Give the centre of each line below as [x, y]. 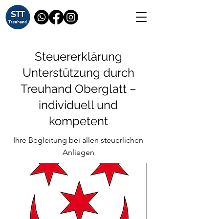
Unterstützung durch [78, 73]
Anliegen [78, 152]
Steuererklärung [78, 56]
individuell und [78, 105]
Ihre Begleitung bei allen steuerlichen [78, 140]
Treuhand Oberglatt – [78, 89]
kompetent [78, 121]
